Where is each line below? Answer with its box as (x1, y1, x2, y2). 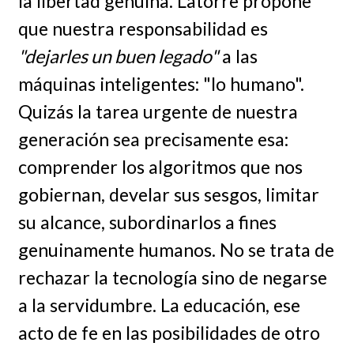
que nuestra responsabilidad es (17, 17, 268, 40)
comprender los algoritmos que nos (17, 156, 303, 179)
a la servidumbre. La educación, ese (17, 294, 300, 317)
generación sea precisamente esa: (17, 128, 288, 151)
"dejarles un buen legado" (17, 45, 218, 68)
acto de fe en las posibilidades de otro (17, 322, 320, 345)
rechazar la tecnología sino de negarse (17, 266, 327, 289)
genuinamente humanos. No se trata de (17, 239, 334, 262)
